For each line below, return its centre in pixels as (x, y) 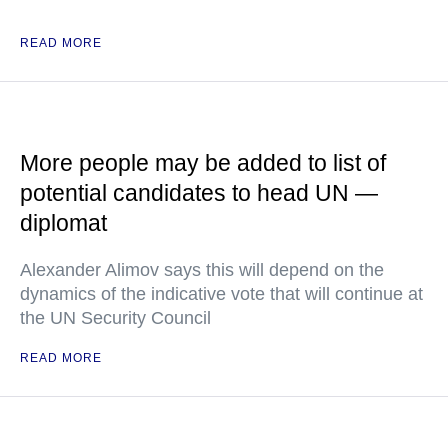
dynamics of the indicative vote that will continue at (221, 294)
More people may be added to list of (203, 163)
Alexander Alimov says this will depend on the (202, 270)
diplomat (63, 223)
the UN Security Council (115, 318)
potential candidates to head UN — (199, 193)
